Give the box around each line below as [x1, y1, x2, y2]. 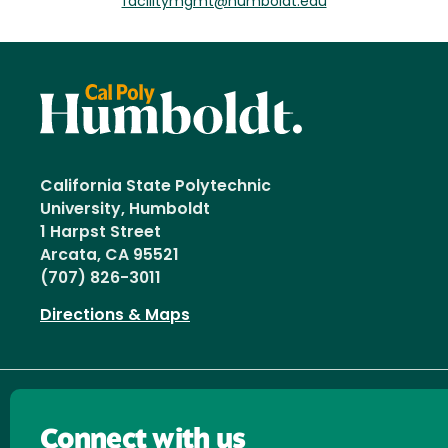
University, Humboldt [40, 202, 218, 219]
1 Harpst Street [40, 225, 161, 242]
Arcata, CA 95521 [40, 248, 179, 265]
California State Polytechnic [40, 179, 271, 196]
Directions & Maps [40, 308, 190, 325]
